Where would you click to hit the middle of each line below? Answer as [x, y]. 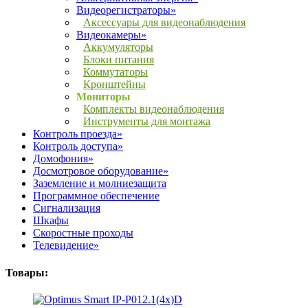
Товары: [27, 272]
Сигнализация [67, 208]
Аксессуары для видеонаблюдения [164, 23]
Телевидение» [66, 245]
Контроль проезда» [78, 134]
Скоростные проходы [83, 233]
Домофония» [63, 159]
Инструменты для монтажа [147, 122]
